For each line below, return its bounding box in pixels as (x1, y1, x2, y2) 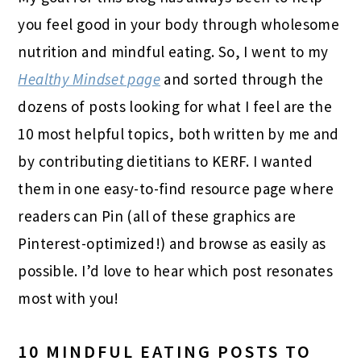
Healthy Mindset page (18, 69, 160, 89)
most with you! (18, 288, 119, 309)
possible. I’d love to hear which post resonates (18, 261, 334, 281)
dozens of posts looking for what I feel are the (18, 97, 333, 117)
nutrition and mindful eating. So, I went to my (18, 42, 329, 62)
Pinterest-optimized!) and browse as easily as (18, 234, 326, 254)
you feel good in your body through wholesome (18, 15, 340, 35)
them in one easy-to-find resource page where (18, 179, 334, 199)
